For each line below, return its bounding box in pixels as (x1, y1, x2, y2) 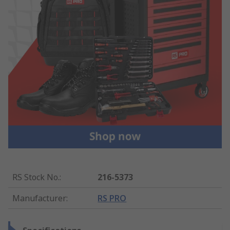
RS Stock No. (12, 171, 60, 183)
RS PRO (98, 192, 127, 204)
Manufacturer (12, 192, 66, 204)
